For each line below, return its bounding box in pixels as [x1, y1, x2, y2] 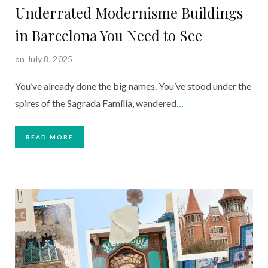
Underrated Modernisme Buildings [15, 2, 243, 22]
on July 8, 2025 [15, 53, 73, 64]
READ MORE [26, 133, 74, 141]
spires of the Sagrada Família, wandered [15, 97, 176, 109]
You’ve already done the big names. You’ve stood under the [15, 80, 251, 92]
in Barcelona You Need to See [15, 25, 202, 45]
